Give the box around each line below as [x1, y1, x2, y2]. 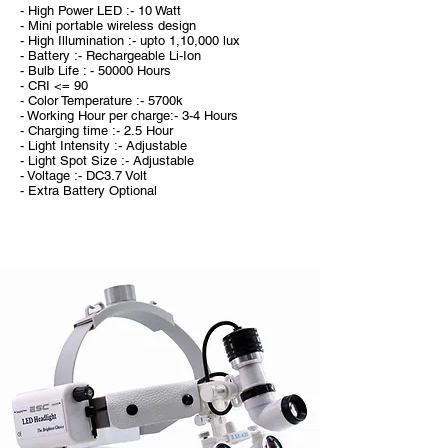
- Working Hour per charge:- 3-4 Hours [20, 108, 238, 123]
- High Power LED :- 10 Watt [20, 3, 181, 18]
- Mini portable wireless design [20, 18, 196, 33]
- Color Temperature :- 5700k [20, 93, 183, 108]
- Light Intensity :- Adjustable [20, 138, 187, 153]
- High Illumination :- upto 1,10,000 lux [20, 33, 240, 48]
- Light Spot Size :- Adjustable [20, 153, 194, 168]
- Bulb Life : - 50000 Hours [20, 63, 171, 78]
